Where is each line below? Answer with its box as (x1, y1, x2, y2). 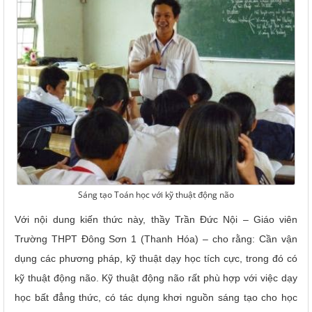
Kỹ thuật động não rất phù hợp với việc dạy (102, 272, 298, 283)
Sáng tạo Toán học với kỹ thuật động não (78, 188, 234, 201)
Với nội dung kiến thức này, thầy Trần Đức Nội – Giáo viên (15, 213, 297, 225)
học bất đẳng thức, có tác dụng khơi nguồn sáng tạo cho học (15, 291, 297, 303)
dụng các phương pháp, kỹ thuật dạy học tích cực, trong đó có (15, 252, 297, 264)
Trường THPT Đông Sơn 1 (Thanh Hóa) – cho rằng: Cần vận (15, 233, 297, 244)
